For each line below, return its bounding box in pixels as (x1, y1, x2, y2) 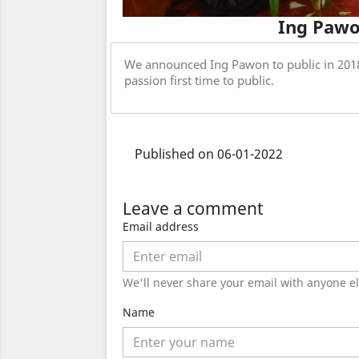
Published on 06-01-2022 (135, 145, 283, 163)
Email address (123, 219, 199, 235)
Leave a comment (123, 197, 264, 220)
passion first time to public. (123, 71, 280, 88)
